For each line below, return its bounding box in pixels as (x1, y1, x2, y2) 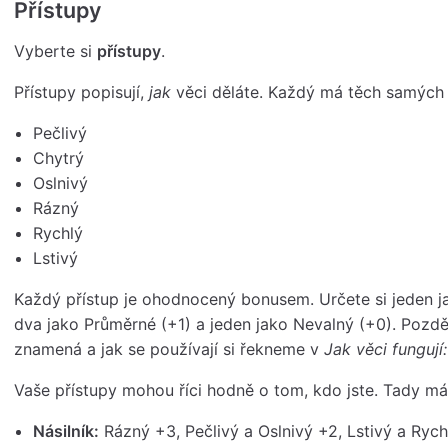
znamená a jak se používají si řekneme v (14, 338, 324, 359)
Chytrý (33, 147, 85, 168)
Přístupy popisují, (14, 81, 149, 102)
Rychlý (33, 222, 84, 243)
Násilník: (33, 420, 100, 441)
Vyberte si (14, 40, 97, 61)
